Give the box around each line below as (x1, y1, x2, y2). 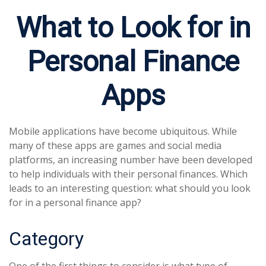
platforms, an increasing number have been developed (9, 153, 252, 166)
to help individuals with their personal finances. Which (9, 167, 248, 180)
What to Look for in (15, 11, 251, 45)
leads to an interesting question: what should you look (9, 182, 251, 195)
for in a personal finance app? (9, 196, 141, 209)
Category (9, 227, 84, 250)
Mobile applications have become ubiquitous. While (9, 125, 237, 138)
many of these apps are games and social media (9, 139, 221, 152)
